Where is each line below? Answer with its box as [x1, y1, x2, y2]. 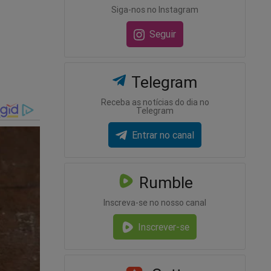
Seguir [149, 28, 177, 41]
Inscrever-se [137, 221, 189, 233]
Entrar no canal [131, 128, 194, 141]
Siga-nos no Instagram [111, 4, 198, 16]
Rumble [134, 172, 193, 192]
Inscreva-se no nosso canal [103, 197, 206, 208]
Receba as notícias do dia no [100, 96, 209, 108]
